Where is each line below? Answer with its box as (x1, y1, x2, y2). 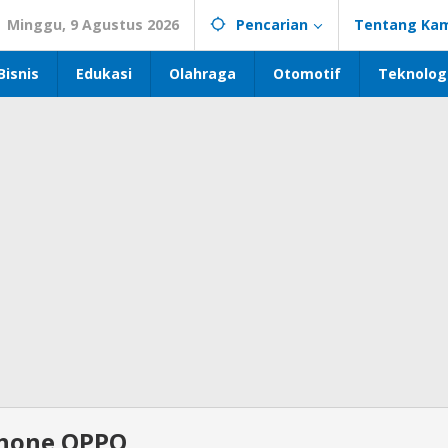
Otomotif (273, 64, 341, 83)
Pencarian (236, 15, 308, 34)
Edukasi (76, 64, 132, 83)
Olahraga (169, 64, 236, 83)
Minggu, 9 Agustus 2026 (7, 15, 179, 34)
